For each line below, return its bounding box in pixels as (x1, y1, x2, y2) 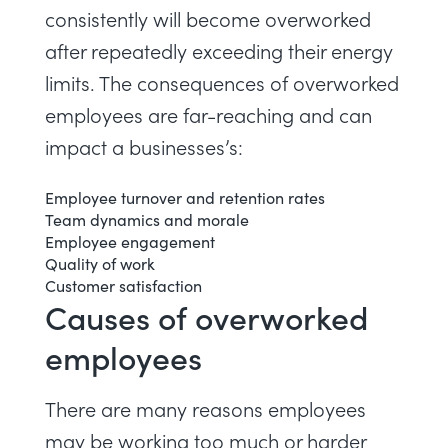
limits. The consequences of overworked (45, 69, 399, 96)
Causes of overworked (45, 294, 368, 339)
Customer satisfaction (45, 274, 202, 296)
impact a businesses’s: (45, 133, 243, 160)
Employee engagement (45, 230, 215, 252)
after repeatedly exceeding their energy (45, 37, 393, 64)
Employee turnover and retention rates (45, 186, 325, 208)
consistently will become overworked (45, 5, 371, 32)
